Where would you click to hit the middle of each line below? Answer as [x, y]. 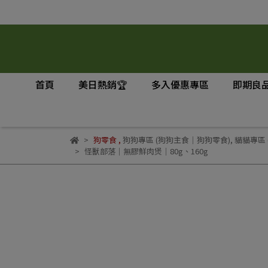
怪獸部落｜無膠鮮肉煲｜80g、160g [146, 151]
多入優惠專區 [180, 84]
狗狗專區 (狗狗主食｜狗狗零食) [176, 140]
